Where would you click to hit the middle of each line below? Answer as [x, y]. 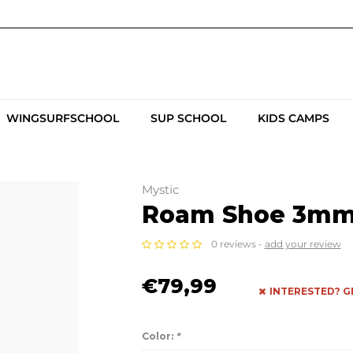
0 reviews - [238, 244]
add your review [303, 244]
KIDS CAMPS [294, 118]
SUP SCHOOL [188, 118]
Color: [158, 336]
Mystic [160, 190]
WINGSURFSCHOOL [63, 118]
